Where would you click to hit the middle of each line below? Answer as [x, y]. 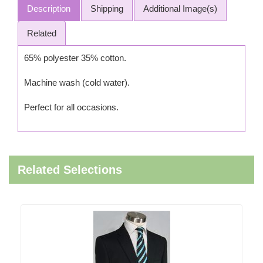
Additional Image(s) [180, 9]
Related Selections [70, 170]
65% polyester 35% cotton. [75, 58]
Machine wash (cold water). [77, 82]
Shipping [107, 9]
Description [49, 9]
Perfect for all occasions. [71, 107]
